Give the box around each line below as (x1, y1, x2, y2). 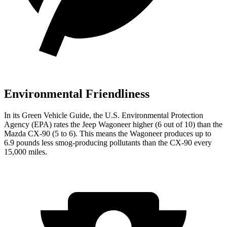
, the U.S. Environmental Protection (89, 110, 203, 120)
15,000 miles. (4, 147, 47, 156)
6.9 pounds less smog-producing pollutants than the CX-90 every (4, 138, 212, 147)
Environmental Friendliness (4, 87, 149, 100)
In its (4, 110, 22, 120)
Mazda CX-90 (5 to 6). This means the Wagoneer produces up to (4, 129, 211, 138)
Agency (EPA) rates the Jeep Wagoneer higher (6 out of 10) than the (4, 120, 222, 129)
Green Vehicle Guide (22, 110, 89, 120)
